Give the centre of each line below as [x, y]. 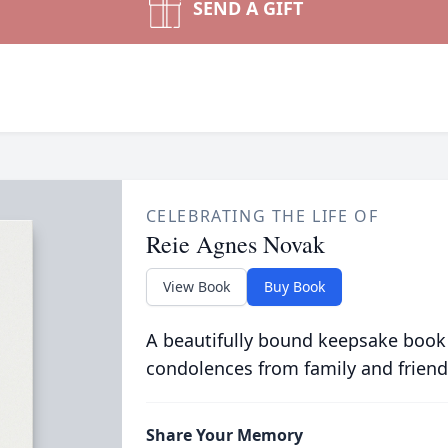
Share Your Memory [224, 435]
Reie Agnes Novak [235, 244]
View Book [196, 286]
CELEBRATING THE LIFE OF [262, 216]
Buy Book [294, 286]
